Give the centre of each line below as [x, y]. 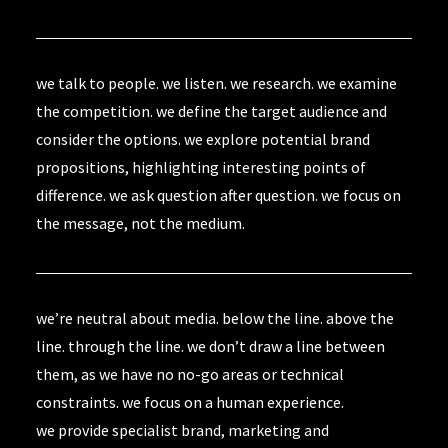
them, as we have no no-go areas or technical [190, 374]
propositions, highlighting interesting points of [201, 167]
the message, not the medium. [140, 223]
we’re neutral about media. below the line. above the [215, 318]
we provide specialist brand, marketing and [182, 430]
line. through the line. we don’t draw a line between [210, 346]
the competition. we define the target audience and [211, 111]
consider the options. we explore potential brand [203, 139]
